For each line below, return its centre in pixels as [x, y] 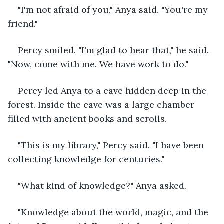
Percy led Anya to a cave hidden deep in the [113, 90]
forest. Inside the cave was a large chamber [102, 104]
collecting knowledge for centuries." [86, 159]
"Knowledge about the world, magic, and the [114, 212]
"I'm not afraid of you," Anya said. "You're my [114, 9]
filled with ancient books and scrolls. [87, 118]
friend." [23, 23]
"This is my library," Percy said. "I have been [112, 145]
